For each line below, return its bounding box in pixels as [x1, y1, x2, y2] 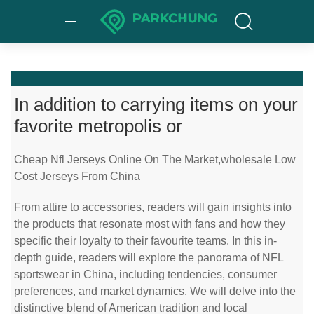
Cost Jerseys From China [14, 170, 140, 182]
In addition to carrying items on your [14, 94, 298, 115]
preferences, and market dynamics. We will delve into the [14, 285, 296, 297]
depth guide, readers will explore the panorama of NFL [14, 252, 283, 264]
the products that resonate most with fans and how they [14, 218, 285, 230]
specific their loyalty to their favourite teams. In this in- [14, 235, 277, 247]
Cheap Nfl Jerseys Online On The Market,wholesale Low [14, 153, 296, 165]
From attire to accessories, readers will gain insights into [14, 201, 292, 213]
